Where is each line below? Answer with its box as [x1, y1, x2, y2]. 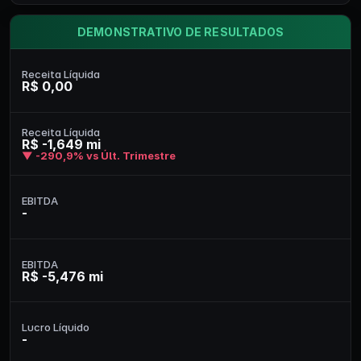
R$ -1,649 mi [22, 136, 101, 152]
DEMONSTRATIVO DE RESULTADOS [77, 25, 284, 39]
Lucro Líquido [22, 321, 89, 334]
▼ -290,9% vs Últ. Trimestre [22, 149, 176, 162]
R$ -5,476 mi [22, 268, 103, 284]
